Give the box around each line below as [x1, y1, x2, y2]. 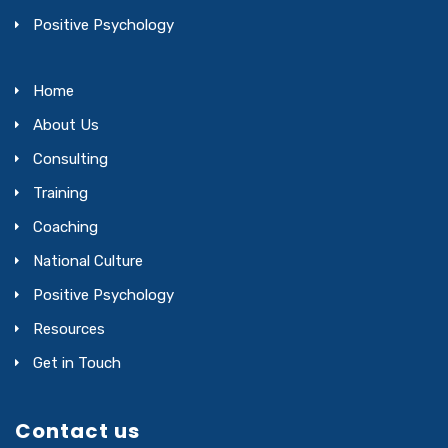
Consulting [33, 149, 108, 168]
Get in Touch [33, 353, 121, 372]
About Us [33, 115, 99, 134]
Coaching [33, 217, 98, 236]
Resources [33, 319, 105, 338]
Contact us [15, 416, 140, 445]
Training [33, 183, 88, 202]
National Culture [33, 251, 143, 270]
